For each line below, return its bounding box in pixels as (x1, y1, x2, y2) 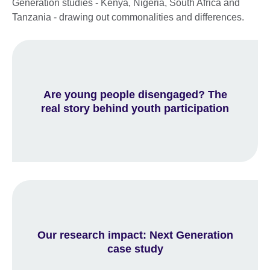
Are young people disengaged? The (43, 88, 227, 101)
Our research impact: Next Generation (37, 228, 233, 241)
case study (107, 242, 163, 255)
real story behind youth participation (41, 102, 229, 115)
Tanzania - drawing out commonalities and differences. (12, 11, 244, 22)
